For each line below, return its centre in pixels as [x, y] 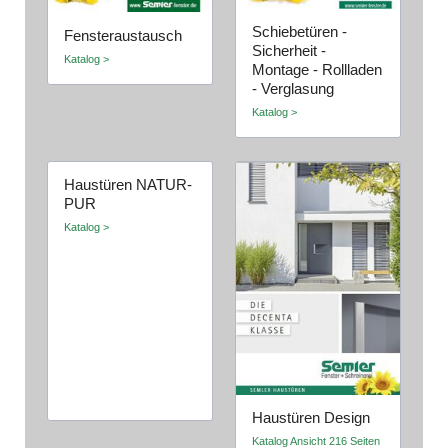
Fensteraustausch [123, 35]
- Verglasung [293, 89]
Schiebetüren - [300, 32]
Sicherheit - [289, 51]
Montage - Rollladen [317, 70]
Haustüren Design [311, 418]
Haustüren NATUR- [128, 185]
